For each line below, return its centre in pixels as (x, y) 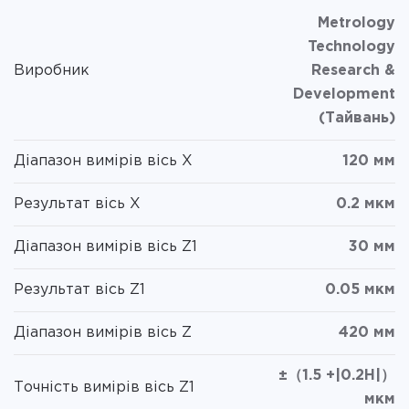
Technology (351, 47)
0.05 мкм (360, 289)
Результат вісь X (77, 204)
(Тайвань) (357, 118)
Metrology (357, 23)
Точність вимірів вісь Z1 (104, 387)
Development (344, 94)
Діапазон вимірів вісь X (103, 161)
